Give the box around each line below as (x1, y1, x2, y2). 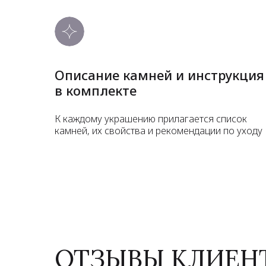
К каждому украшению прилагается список (55, 112, 247, 125)
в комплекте (55, 81, 137, 99)
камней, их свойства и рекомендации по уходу (55, 123, 262, 137)
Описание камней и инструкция (55, 65, 264, 84)
